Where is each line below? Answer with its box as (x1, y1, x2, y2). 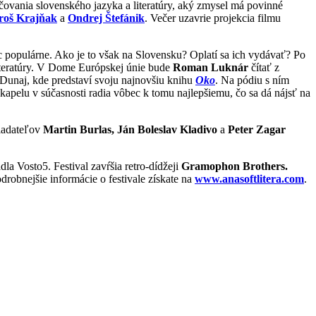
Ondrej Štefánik (68, 11, 145, 24)
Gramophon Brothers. (181, 159, 288, 172)
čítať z (248, 61, 279, 73)
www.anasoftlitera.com (195, 172, 304, 185)
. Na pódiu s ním (215, 73, 289, 86)
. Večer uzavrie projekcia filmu (145, 11, 281, 24)
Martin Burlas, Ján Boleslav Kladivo (43, 123, 217, 135)
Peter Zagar (228, 123, 286, 135)
